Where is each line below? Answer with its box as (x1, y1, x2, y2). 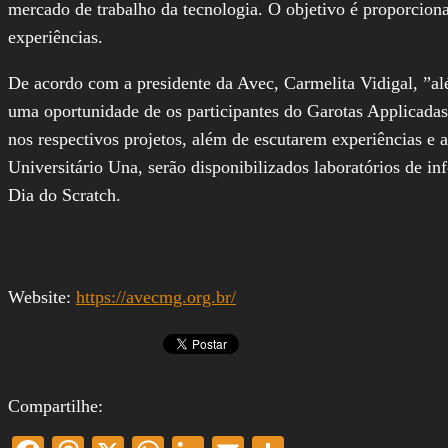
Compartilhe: (8, 395, 103, 416)
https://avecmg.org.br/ (76, 286, 236, 307)
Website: (8, 286, 76, 307)
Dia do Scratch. (8, 184, 121, 205)
